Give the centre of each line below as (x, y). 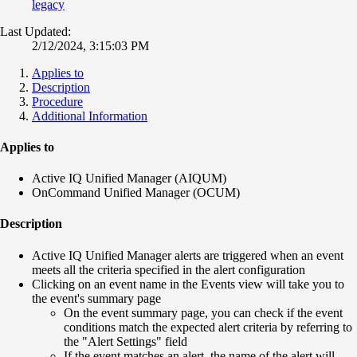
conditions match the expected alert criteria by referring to (208, 327)
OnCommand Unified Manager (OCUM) (136, 193)
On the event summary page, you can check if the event (203, 312)
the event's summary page (96, 298)
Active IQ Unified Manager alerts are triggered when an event (188, 255)
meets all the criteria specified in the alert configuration (169, 269)
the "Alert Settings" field (126, 341)
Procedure (57, 101)
